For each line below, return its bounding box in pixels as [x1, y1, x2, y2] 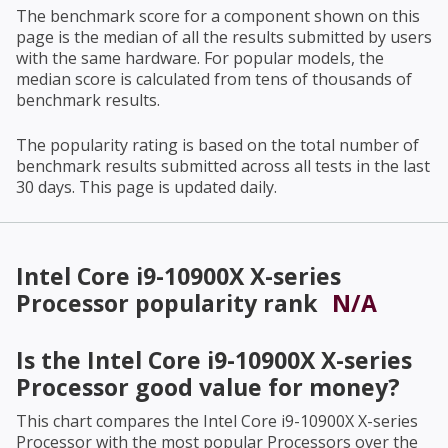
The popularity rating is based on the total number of [16, 134, 419, 157]
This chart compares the [16, 410, 203, 433]
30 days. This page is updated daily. [16, 176, 277, 199]
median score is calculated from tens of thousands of [16, 68, 412, 91]
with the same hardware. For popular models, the [16, 47, 384, 70]
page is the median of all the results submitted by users [16, 26, 432, 49]
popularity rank [129, 287, 324, 320]
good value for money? [129, 371, 400, 404]
